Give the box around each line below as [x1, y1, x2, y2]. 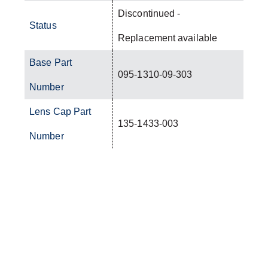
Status [29, 20, 57, 31]
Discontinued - [118, 8, 181, 19]
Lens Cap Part [29, 106, 92, 117]
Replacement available [118, 32, 218, 43]
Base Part [29, 57, 72, 68]
